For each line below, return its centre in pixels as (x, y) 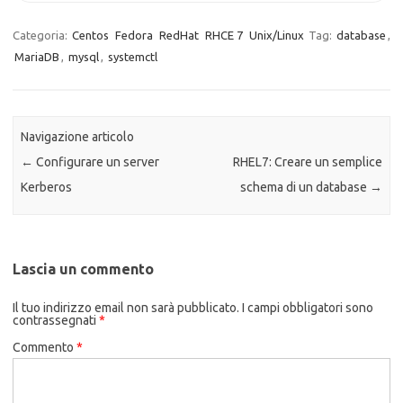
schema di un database (304, 188)
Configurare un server (97, 162)
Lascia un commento (83, 269)
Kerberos (47, 188)
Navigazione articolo (78, 137)
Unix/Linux (277, 35)
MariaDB (37, 57)
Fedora (134, 35)
